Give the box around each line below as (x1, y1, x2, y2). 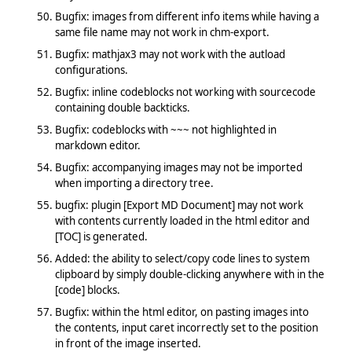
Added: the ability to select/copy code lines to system (54, 251, 310, 266)
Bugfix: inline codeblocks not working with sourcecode (54, 84, 316, 99)
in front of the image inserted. (54, 335, 201, 350)
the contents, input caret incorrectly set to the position (54, 320, 318, 335)
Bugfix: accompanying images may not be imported (54, 159, 302, 174)
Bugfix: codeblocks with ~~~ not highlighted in (54, 122, 277, 137)
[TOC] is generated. (54, 229, 148, 244)
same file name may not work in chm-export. (54, 24, 269, 39)
